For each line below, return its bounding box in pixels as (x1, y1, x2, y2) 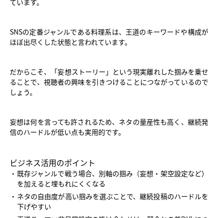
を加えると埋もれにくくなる (17, 179, 106, 189)
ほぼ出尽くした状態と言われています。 (10, 37, 131, 47)
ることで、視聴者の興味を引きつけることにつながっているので (10, 77, 208, 87)
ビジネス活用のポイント (10, 157, 95, 169)
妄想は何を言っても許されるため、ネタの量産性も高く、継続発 (10, 117, 208, 127)
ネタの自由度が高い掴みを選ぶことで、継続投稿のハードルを (17, 191, 208, 201)
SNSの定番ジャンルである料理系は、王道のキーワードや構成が (10, 27, 208, 37)
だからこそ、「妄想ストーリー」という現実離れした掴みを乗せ (10, 67, 208, 77)
